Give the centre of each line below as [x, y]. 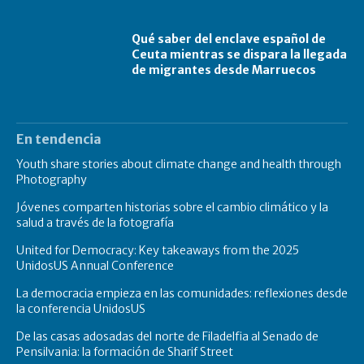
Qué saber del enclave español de [229, 39]
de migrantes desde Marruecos [224, 69]
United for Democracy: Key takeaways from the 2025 [158, 251]
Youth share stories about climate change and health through [179, 165]
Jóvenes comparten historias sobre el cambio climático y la [172, 208]
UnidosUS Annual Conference [95, 266]
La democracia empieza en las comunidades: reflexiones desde [182, 294]
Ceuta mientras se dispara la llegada [240, 54]
